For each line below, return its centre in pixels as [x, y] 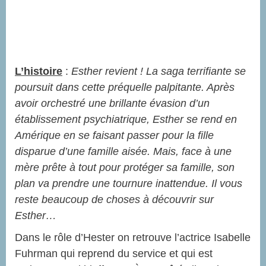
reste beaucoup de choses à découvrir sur [114, 200]
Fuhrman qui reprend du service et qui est [114, 254]
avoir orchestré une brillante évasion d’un [112, 104]
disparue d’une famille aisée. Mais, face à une [123, 152]
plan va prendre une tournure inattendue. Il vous [129, 184]
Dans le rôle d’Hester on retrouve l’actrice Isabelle [133, 238]
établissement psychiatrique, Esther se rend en [126, 120]
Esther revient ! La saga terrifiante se [159, 72]
